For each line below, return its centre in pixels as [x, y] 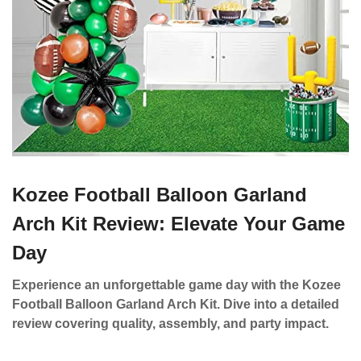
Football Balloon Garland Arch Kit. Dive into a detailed [176, 304]
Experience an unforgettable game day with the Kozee [176, 285]
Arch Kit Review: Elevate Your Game [178, 224]
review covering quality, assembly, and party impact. [170, 324]
